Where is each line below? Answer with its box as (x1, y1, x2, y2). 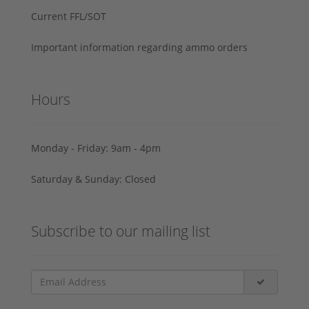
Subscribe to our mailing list (31, 221, 210, 241)
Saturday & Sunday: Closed (31, 172, 156, 186)
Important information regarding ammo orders (31, 40, 248, 54)
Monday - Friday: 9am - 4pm (31, 141, 161, 154)
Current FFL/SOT (31, 9, 106, 23)
